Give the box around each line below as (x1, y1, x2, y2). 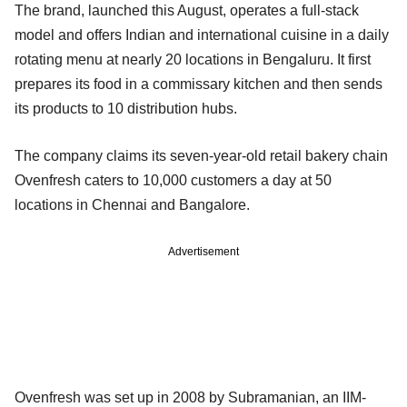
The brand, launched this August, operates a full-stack (15, 2, 359, 18)
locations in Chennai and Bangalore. (15, 196, 250, 213)
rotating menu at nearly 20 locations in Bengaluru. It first (15, 51, 371, 67)
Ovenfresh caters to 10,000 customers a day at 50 (15, 172, 332, 188)
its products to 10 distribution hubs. (15, 100, 237, 116)
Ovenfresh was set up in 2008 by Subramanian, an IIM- (15, 389, 366, 405)
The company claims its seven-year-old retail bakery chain (15, 147, 388, 164)
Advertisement (168, 244, 239, 258)
